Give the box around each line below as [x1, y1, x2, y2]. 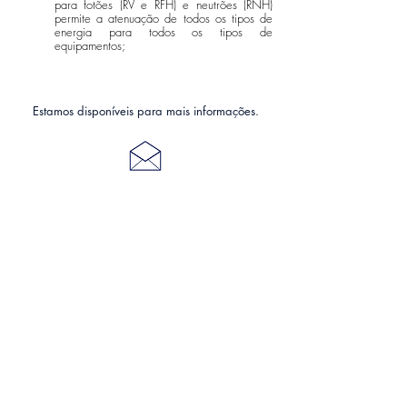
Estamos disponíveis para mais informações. [32, 103, 259, 119]
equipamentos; [55, 37, 129, 54]
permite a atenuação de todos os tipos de [55, 10, 273, 26]
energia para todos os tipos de [55, 24, 273, 40]
